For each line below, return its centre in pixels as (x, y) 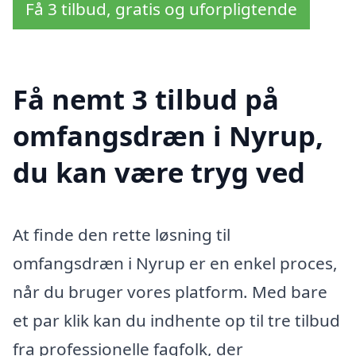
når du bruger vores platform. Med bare (170, 291)
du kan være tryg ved (159, 172)
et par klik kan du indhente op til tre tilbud (176, 320)
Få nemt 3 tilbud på (146, 99)
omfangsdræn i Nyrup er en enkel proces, (175, 263)
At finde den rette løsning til (122, 234)
